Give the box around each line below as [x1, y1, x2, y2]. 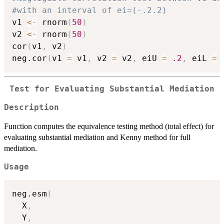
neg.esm [12, 189, 47, 199]
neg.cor [12, 53, 47, 63]
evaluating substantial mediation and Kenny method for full [4, 132, 190, 141]
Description [4, 102, 59, 112]
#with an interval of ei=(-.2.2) [12, 5, 167, 15]
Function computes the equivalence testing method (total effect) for [4, 121, 214, 130]
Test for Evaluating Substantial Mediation [9, 84, 214, 94]
